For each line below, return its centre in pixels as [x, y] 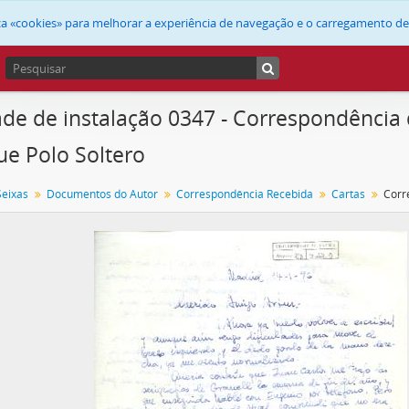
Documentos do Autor [102, 194]
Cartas [348, 194]
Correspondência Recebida [245, 194]
